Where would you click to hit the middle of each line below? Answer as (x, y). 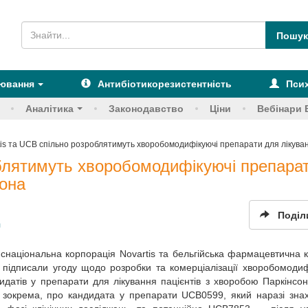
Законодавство (146, 109)
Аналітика (49, 109)
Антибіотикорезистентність (164, 84)
